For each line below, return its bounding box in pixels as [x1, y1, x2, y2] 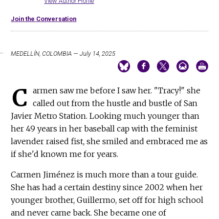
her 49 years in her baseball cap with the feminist [11, 123, 198, 133]
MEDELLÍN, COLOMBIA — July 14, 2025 [11, 49, 116, 57]
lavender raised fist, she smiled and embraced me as [11, 136, 208, 146]
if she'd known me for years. [11, 149, 119, 159]
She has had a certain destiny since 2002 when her [11, 182, 203, 192]
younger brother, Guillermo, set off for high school [11, 195, 204, 205]
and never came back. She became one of [11, 207, 167, 218]
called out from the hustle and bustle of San [33, 98, 198, 108]
